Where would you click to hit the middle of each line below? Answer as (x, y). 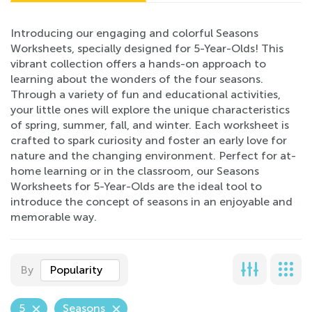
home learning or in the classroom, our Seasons (135, 171)
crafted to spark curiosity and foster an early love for (149, 140)
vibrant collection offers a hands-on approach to (138, 64)
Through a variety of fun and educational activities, (146, 94)
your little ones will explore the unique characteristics (150, 110)
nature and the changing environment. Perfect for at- (153, 156)
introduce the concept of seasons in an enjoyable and (151, 202)
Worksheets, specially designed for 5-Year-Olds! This (147, 48)
